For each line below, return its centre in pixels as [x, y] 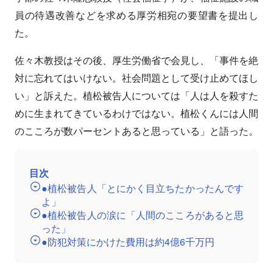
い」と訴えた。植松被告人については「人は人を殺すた [136, 96]
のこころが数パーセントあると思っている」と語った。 [136, 131]
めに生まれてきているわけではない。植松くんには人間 [136, 113]
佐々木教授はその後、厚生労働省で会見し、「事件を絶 [136, 60]
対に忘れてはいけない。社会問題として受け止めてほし [136, 78]
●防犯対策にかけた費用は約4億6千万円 [128, 242]
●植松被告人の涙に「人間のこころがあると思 [143, 215]
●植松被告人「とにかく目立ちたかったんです [143, 188]
